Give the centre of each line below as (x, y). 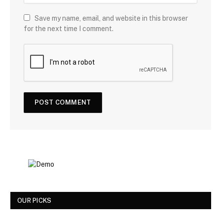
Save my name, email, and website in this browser (111, 18)
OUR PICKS (35, 200)
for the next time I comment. (69, 28)
